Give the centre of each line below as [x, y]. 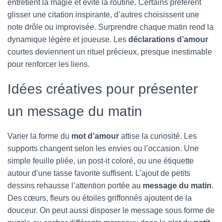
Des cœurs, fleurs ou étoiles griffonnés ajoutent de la [100, 198]
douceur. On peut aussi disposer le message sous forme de [111, 210]
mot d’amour [95, 136]
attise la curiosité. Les [158, 136]
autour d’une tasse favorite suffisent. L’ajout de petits [99, 173]
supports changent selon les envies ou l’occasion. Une [103, 148]
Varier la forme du [39, 136]
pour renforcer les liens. [49, 64]
